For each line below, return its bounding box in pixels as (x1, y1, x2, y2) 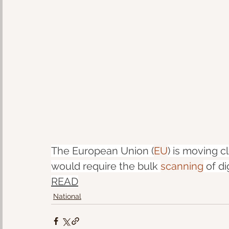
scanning (161, 159, 203, 172)
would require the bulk (51, 159, 161, 172)
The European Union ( (51, 144, 154, 157)
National (53, 192, 81, 200)
